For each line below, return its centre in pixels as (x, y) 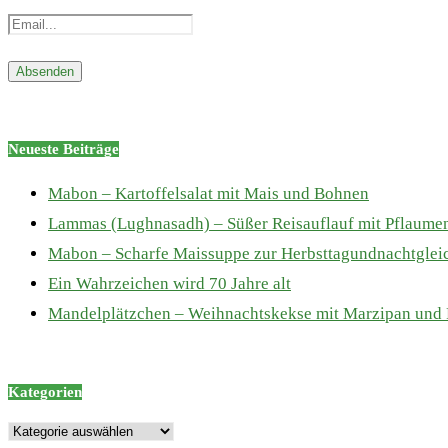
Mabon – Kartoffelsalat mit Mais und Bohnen (208, 193)
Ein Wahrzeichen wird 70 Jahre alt (169, 283)
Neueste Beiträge (63, 148)
